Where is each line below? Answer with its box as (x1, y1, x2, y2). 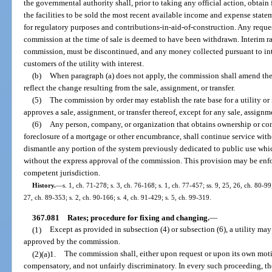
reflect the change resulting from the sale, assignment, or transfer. (24, 83, 236, 93)
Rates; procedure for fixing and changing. (67, 212, 209, 222)
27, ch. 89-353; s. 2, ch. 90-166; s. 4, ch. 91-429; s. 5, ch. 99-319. (24, 194, 212, 202)
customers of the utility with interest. (24, 59, 144, 69)
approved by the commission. (24, 237, 121, 246)
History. (32, 182, 56, 189)
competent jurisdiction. (24, 168, 101, 178)
